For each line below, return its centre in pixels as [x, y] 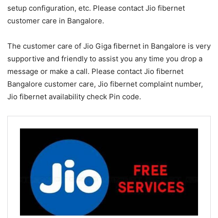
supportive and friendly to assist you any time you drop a [105, 58]
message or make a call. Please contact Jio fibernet [95, 71]
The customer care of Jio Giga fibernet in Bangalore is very [109, 46]
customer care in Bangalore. [56, 20]
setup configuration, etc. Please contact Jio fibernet [96, 8]
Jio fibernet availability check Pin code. [74, 96]
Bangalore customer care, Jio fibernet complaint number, [105, 84]
